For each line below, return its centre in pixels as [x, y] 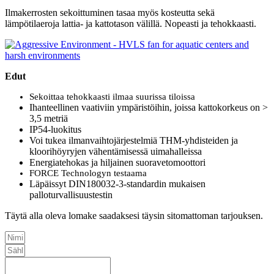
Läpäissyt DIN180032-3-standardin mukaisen [117, 184]
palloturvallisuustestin [71, 195]
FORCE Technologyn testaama [88, 173]
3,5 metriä [49, 119]
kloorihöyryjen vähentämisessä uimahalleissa [116, 152]
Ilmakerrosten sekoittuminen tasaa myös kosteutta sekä [110, 13]
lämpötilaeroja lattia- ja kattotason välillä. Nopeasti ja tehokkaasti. [131, 24]
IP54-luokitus [55, 130]
